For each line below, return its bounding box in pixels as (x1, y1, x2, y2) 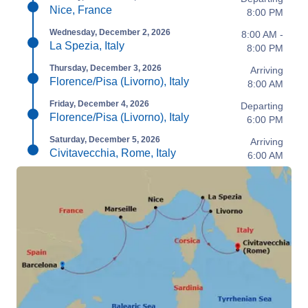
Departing (241, 100, 283, 111)
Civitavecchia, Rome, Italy (49, 147, 176, 159)
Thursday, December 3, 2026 (49, 63, 162, 73)
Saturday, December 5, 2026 (49, 135, 160, 144)
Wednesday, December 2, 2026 (49, 27, 170, 37)
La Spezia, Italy (49, 40, 124, 52)
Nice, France (49, 4, 112, 16)
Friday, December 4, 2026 (49, 99, 149, 109)
